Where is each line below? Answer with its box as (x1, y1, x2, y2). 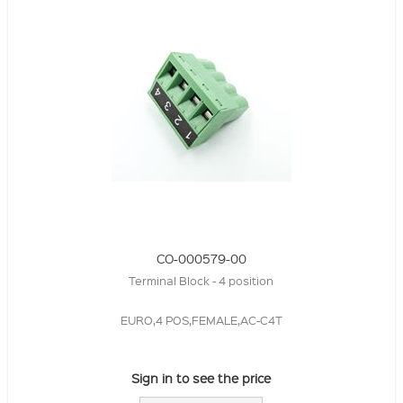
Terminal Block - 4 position (129, 272, 274, 288)
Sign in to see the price (131, 369, 272, 386)
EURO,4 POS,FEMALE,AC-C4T (120, 311, 282, 327)
